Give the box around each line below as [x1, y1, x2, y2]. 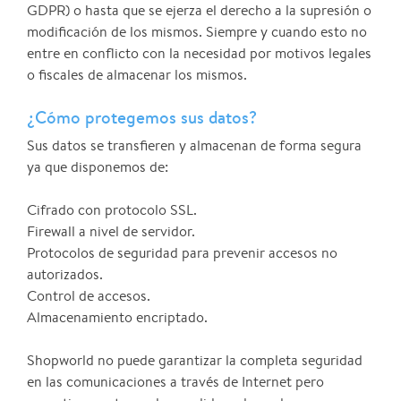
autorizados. [27, 265, 103, 285]
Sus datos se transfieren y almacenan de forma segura [27, 136, 362, 156]
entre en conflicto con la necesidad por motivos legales [27, 44, 371, 64]
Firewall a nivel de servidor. [27, 222, 195, 242]
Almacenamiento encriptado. [27, 308, 208, 328]
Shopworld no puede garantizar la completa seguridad [27, 351, 363, 371]
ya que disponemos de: [27, 158, 168, 177]
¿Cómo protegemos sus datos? [27, 106, 257, 130]
